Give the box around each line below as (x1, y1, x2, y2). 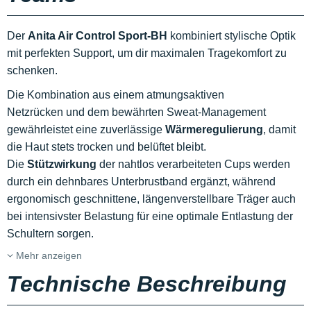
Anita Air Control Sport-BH (25, 30, 167, 42)
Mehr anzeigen (13, 250, 82, 261)
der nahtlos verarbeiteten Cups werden (96, 158, 290, 170)
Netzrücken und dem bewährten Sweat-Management (7, 106, 266, 118)
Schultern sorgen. (7, 228, 96, 239)
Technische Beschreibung (7, 271, 287, 296)
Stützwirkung (27, 158, 96, 170)
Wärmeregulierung (165, 124, 263, 135)
